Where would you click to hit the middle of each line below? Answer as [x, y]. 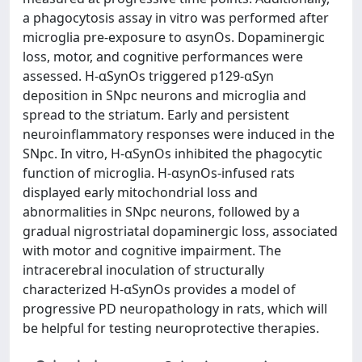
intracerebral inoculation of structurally [143, 270]
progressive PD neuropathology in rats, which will [175, 309]
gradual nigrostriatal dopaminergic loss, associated [180, 231]
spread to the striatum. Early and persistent [156, 115]
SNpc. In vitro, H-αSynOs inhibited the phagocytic [173, 154]
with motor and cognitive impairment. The [152, 250]
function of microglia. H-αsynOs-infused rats [159, 173]
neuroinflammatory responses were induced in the [179, 134]
